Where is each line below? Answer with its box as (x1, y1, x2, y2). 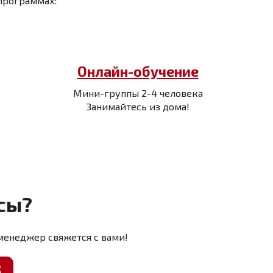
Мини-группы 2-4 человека (73, 87, 203, 99)
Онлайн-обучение (77, 63, 199, 80)
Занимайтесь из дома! (86, 101, 190, 112)
